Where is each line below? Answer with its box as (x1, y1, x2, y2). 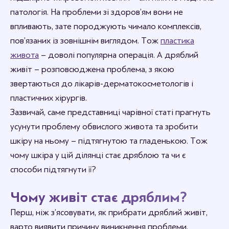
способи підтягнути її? (10, 165, 96, 174)
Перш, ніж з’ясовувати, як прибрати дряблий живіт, (10, 208, 208, 217)
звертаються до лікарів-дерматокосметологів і (10, 79, 193, 88)
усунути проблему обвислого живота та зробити (10, 122, 198, 131)
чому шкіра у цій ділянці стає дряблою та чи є (10, 150, 186, 160)
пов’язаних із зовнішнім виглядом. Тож (10, 36, 161, 45)
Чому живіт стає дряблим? (10, 189, 187, 205)
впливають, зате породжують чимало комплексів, (10, 21, 201, 31)
